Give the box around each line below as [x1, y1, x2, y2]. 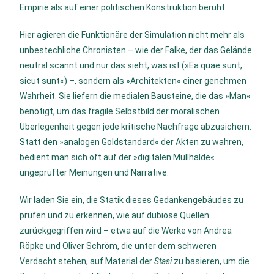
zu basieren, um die [172, 256, 250, 266]
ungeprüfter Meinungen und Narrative [20, 168, 168, 177]
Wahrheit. [20, 91, 59, 101]
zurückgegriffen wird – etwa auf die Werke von [20, 226, 204, 235]
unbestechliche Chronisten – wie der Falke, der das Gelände [20, 45, 253, 55]
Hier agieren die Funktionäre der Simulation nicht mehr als [20, 30, 245, 40]
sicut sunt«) [20, 76, 70, 86]
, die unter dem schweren [117, 241, 217, 251]
